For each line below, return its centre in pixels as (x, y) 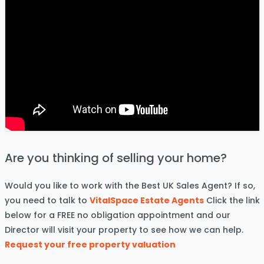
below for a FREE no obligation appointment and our (117, 215)
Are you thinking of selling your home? (115, 158)
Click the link (232, 201)
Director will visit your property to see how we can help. (124, 230)
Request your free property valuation (90, 245)
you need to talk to (47, 201)
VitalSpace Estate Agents (146, 201)
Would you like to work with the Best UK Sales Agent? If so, (130, 186)
